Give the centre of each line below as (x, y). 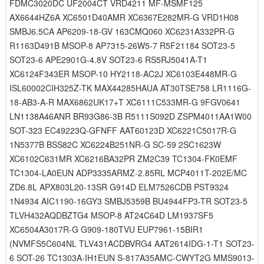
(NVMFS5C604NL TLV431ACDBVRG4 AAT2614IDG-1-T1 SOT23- (132, 243)
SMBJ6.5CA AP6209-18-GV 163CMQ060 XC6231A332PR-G (122, 31)
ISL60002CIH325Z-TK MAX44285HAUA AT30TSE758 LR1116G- (130, 88)
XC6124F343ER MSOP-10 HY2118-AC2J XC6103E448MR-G (123, 74)
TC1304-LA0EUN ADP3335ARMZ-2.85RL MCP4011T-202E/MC (128, 173)
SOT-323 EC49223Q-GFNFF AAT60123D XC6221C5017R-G (123, 130)
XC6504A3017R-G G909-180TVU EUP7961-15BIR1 (106, 229)
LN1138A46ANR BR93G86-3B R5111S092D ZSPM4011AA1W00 (131, 116)
